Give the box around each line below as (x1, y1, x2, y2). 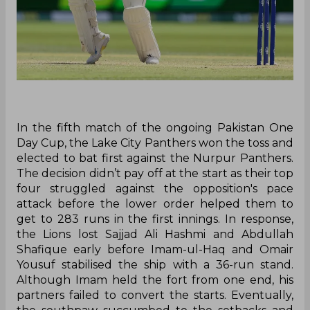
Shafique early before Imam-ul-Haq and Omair (17, 243, 293, 257)
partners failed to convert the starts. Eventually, (17, 289, 293, 302)
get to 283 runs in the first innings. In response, (17, 212, 293, 226)
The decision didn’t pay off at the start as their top (17, 167, 293, 181)
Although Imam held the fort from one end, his (17, 273, 293, 287)
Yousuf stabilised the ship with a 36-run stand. (17, 258, 293, 272)
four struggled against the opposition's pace (17, 182, 293, 196)
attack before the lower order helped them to (17, 197, 293, 211)
